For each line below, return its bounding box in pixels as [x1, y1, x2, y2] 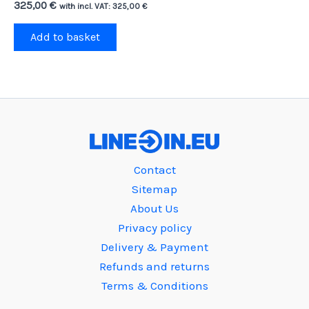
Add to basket [30, 30, 100, 44]
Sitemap [132, 181, 177, 196]
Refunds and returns [99, 259, 210, 273]
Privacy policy [117, 220, 192, 235]
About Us [130, 201, 179, 215]
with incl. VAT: [59, 1, 112, 12]
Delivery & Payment [101, 239, 208, 254]
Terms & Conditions [101, 278, 208, 292]
